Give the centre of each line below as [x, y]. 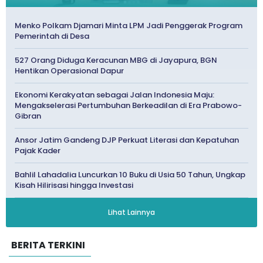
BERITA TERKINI [48, 245]
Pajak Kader [38, 151]
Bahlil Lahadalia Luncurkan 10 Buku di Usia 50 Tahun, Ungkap [130, 175]
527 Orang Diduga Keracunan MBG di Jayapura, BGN [116, 60]
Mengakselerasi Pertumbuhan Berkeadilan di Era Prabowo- [128, 106]
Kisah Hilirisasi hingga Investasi [74, 186]
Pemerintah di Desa [52, 36]
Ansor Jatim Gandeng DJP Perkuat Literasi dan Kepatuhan [127, 140]
